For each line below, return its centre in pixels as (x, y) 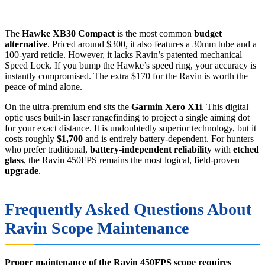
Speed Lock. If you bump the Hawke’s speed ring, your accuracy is (130, 66)
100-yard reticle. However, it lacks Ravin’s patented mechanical (123, 55)
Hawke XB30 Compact (68, 34)
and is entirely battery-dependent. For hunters (168, 139)
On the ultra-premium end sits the (68, 107)
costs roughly (31, 139)
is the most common (154, 34)
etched (246, 150)
